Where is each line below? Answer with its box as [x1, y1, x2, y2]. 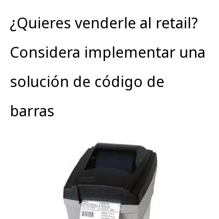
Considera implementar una [10, 42, 205, 63]
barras [10, 101, 54, 121]
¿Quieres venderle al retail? [10, 13, 198, 33]
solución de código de [10, 71, 164, 92]
